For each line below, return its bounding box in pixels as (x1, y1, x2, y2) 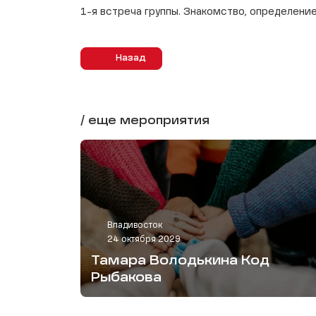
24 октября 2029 (107, 235, 181, 244)
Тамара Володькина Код (91, 254, 269, 267)
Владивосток (107, 221, 162, 230)
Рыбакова (91, 271, 162, 284)
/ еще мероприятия (80, 115, 209, 127)
